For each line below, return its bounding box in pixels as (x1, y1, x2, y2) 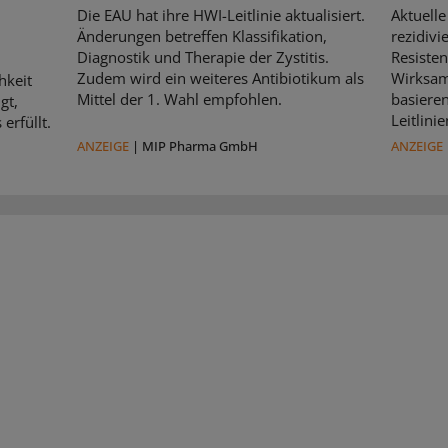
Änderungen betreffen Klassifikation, (77, 26, 328, 47)
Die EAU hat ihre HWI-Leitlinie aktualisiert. (77, 5, 366, 26)
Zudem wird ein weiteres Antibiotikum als (77, 68, 365, 89)
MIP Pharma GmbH (142, 137, 259, 156)
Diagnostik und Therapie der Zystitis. (77, 47, 330, 68)
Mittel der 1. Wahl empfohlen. (77, 89, 283, 110)
